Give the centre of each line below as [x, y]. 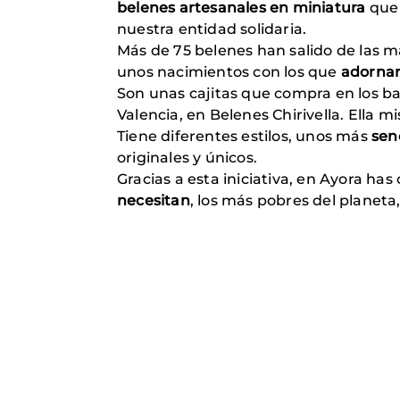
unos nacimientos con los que [229, 72]
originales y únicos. [187, 158]
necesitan [154, 201]
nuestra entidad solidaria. [214, 29]
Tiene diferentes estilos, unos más [244, 137]
